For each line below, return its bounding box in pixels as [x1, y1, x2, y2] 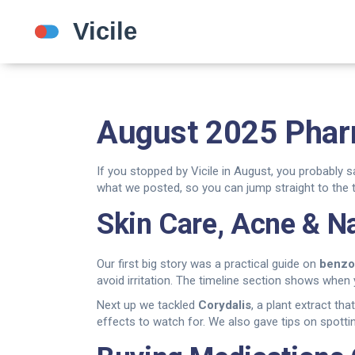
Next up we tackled [97, 298, 198, 312]
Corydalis [198, 298, 251, 312]
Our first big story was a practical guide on [97, 257, 319, 271]
